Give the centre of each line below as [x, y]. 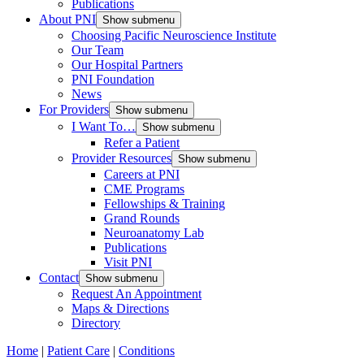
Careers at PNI [142, 174]
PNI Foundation [113, 79]
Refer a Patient [142, 142]
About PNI [67, 19]
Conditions [147, 350]
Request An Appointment [136, 293]
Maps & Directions [120, 308]
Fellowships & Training [165, 203]
